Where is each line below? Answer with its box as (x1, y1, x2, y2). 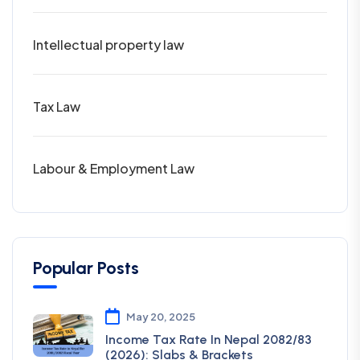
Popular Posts (33, 256, 139, 279)
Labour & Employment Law (33, 159, 194, 177)
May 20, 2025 (126, 309, 195, 323)
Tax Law (33, 97, 80, 115)
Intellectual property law (33, 35, 184, 53)
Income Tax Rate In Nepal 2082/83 (105, 331, 312, 347)
